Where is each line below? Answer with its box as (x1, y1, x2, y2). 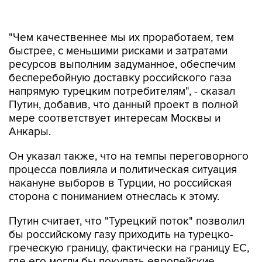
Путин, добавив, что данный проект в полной (9, 74, 238, 88)
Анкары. (9, 101, 51, 115)
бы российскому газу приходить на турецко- (9, 204, 233, 218)
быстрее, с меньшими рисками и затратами (9, 20, 227, 34)
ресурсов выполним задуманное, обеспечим (9, 33, 236, 47)
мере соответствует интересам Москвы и (9, 87, 220, 101)
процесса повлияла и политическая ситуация (9, 139, 237, 153)
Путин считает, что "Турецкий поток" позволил (9, 190, 244, 204)
